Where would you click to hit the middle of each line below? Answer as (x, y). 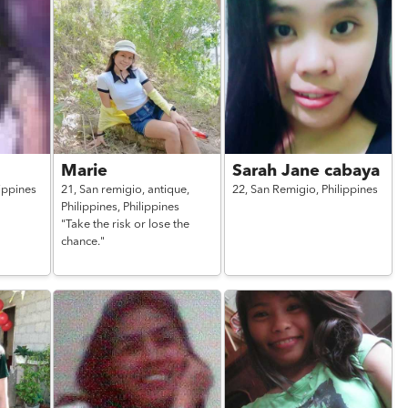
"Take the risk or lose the (126, 224)
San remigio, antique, (135, 190)
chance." (83, 242)
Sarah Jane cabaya (306, 171)
